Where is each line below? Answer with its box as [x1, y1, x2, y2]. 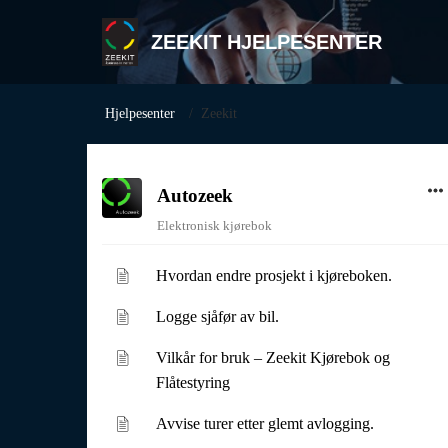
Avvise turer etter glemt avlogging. [156, 415, 375, 432]
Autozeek [157, 185, 233, 206]
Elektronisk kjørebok [157, 218, 272, 233]
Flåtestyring [156, 374, 231, 391]
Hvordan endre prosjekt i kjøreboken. [156, 267, 393, 284]
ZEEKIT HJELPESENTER [151, 31, 382, 53]
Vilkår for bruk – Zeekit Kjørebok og [156, 349, 391, 366]
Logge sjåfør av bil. [156, 308, 280, 325]
